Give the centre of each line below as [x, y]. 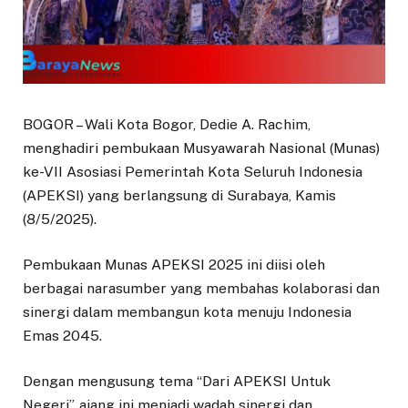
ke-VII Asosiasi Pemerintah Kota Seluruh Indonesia [193, 171]
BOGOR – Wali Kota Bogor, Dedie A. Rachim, [167, 124]
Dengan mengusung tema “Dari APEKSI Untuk [177, 382]
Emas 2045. [62, 335]
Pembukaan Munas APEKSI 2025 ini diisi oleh [174, 264]
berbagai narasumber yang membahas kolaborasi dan [201, 288]
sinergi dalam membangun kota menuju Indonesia [187, 311]
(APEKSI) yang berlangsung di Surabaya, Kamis [179, 195]
